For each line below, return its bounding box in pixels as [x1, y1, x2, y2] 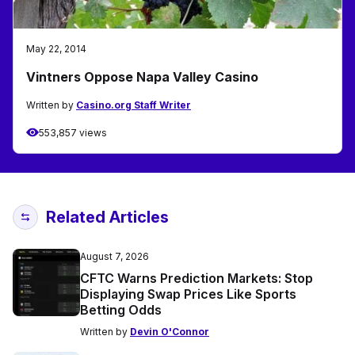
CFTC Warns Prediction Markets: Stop [80, 269, 313, 286]
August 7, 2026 [80, 250, 149, 262]
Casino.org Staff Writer [76, 98, 191, 111]
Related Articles [46, 207, 169, 227]
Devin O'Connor [130, 325, 209, 338]
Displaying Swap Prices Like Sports [80, 285, 296, 302]
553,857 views [39, 126, 107, 139]
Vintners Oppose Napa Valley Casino [26, 68, 258, 85]
